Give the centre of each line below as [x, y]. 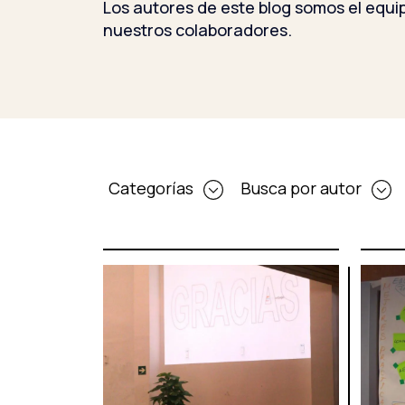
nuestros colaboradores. [198, 30]
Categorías [153, 188]
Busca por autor [303, 188]
